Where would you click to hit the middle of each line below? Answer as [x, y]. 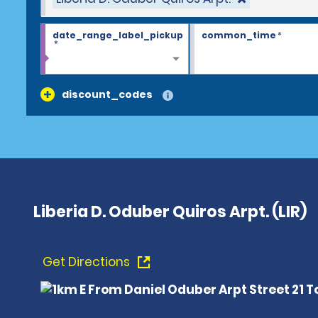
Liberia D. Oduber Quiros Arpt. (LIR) [170, 212]
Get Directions [88, 262]
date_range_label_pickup [118, 35]
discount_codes [107, 94]
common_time [238, 35]
